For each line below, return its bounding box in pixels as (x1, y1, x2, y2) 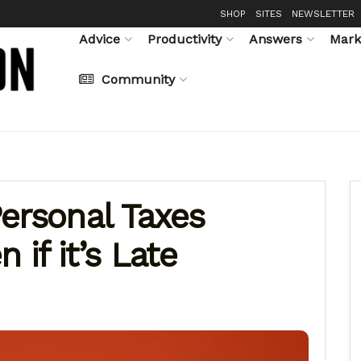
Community (102, 71, 175, 87)
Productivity (147, 31, 222, 47)
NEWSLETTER (292, 8, 355, 19)
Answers (249, 31, 302, 47)
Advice (79, 31, 120, 47)
